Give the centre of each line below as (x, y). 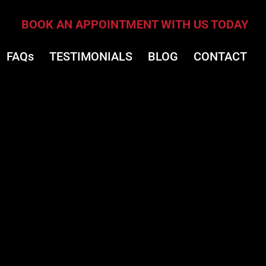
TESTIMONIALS (91, 56)
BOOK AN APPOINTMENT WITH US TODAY (135, 24)
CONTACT (220, 56)
